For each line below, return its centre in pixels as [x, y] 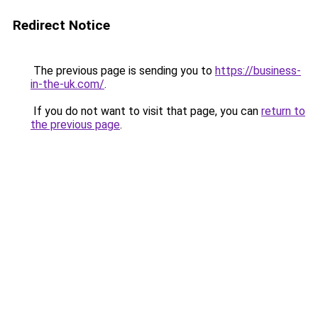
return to [283, 111]
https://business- [258, 71]
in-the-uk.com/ [67, 84]
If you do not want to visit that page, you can [146, 111]
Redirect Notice [61, 25]
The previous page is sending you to [123, 71]
